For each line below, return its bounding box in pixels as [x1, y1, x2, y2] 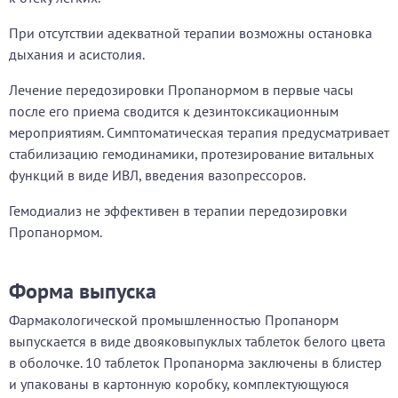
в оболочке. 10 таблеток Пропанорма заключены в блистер [9, 354, 382, 371]
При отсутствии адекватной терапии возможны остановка [9, 24, 372, 42]
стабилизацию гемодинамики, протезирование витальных [9, 145, 374, 163]
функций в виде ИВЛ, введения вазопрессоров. [9, 166, 306, 184]
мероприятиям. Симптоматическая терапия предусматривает [9, 123, 389, 141]
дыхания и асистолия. [9, 45, 145, 63]
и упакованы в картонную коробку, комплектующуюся [9, 375, 349, 393]
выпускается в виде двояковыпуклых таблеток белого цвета [9, 332, 386, 350]
